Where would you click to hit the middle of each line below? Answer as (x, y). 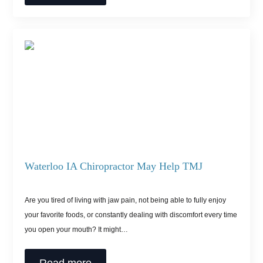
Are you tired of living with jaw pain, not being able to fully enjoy (126, 200)
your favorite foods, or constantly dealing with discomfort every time (131, 215)
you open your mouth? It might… (77, 230)
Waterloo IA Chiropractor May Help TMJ (114, 166)
